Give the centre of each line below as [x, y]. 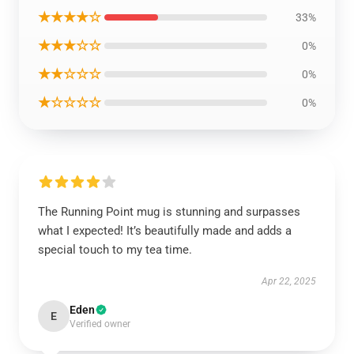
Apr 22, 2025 [289, 281]
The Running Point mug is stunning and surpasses [169, 212]
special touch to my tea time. [115, 250]
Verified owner [100, 324]
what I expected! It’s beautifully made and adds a [165, 231]
